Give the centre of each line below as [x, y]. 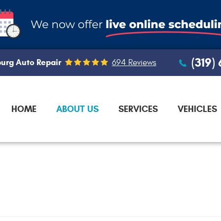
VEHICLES [197, 109]
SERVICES [138, 109]
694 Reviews [134, 62]
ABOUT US [77, 109]
